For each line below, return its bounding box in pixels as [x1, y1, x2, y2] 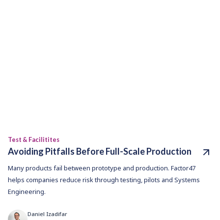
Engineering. [8, 187, 46, 196]
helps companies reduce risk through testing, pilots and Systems [8, 175, 200, 185]
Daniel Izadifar [27, 210, 67, 218]
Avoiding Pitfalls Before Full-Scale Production [8, 146, 192, 157]
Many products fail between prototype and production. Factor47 [8, 164, 195, 173]
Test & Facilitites [8, 136, 59, 144]
